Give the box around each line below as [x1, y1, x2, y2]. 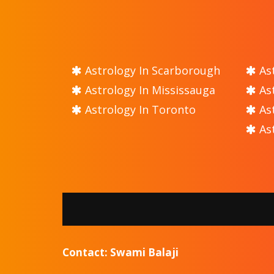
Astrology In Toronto [82, 102, 196, 117]
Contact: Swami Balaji [62, 245, 179, 259]
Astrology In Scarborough [82, 62, 220, 78]
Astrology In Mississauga [82, 82, 215, 97]
